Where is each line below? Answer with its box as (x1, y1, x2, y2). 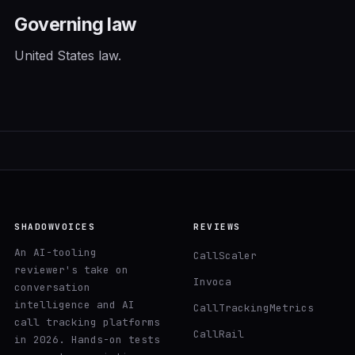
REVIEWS (193, 220, 241, 232)
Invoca (193, 274, 231, 288)
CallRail (193, 326, 244, 341)
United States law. (14, 47, 121, 63)
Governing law (14, 13, 138, 36)
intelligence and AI (14, 297, 135, 311)
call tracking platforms (14, 315, 160, 329)
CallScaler (193, 248, 257, 262)
